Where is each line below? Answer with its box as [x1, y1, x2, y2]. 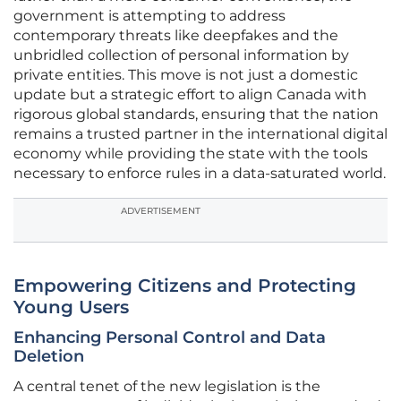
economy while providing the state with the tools [13, 145, 368, 163]
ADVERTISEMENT [121, 205, 200, 218]
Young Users [13, 296, 129, 319]
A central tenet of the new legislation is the [13, 378, 320, 396]
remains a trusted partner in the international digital [13, 125, 388, 143]
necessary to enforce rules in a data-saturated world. [13, 165, 386, 183]
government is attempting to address [13, 7, 286, 25]
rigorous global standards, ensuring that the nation [13, 106, 379, 124]
